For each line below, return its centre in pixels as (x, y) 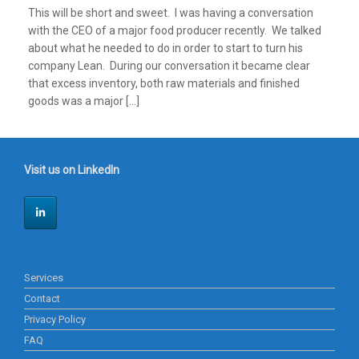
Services (44, 278)
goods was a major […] (84, 101)
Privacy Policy (55, 320)
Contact (42, 299)
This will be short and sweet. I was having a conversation (171, 13)
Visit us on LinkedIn (72, 170)
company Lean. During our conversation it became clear (169, 66)
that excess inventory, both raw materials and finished (164, 84)
